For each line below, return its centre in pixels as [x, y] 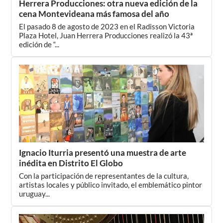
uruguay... [35, 194]
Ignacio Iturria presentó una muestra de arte [103, 153]
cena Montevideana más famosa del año [94, 14]
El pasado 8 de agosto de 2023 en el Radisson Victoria [107, 26]
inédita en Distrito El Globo [71, 163]
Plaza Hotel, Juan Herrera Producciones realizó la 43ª [106, 35]
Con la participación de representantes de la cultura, [104, 176]
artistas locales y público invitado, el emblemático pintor [111, 185]
